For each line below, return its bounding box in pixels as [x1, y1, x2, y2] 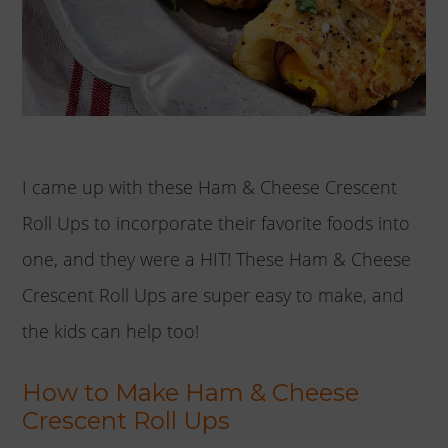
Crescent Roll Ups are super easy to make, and [22, 282, 405, 307]
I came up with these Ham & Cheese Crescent [22, 174, 398, 199]
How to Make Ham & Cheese [22, 377, 360, 407]
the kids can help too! [22, 318, 200, 343]
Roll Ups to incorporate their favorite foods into [22, 210, 411, 235]
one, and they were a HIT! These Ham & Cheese [22, 246, 412, 271]
